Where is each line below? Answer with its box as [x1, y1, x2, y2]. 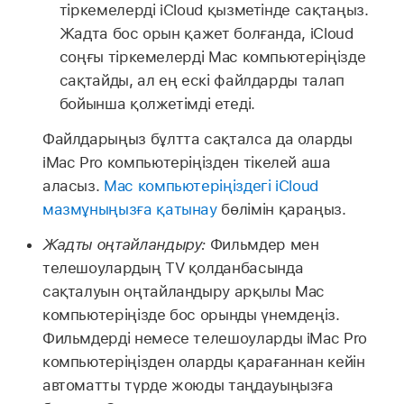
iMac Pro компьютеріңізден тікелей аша [41, 153, 331, 172]
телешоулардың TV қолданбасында [41, 258, 304, 277]
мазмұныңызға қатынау [41, 200, 217, 219]
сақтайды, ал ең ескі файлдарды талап [59, 71, 344, 90]
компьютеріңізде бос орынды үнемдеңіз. [41, 305, 340, 324]
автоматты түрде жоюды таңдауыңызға [41, 375, 334, 394]
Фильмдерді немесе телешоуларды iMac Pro [41, 328, 367, 347]
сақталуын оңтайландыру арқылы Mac [41, 281, 326, 300]
